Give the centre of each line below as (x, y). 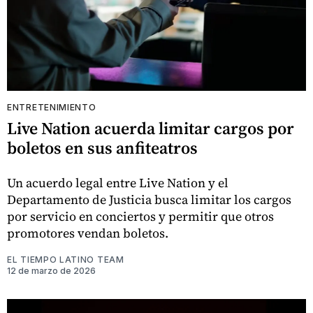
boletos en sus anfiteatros (102, 148)
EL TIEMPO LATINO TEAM (66, 260)
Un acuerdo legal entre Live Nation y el (118, 183)
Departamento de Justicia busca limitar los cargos (149, 200)
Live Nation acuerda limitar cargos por (151, 129)
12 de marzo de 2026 (51, 271)
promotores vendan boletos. (88, 233)
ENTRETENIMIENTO (52, 108)
